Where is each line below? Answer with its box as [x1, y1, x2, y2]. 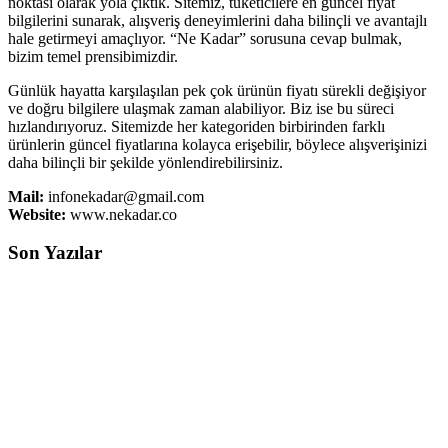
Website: [8, 205, 66, 223]
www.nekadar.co [66, 205, 177, 223]
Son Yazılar [8, 242, 102, 264]
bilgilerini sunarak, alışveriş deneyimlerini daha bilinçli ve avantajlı [8, 11, 427, 29]
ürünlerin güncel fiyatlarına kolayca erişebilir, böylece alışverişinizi [8, 135, 427, 153]
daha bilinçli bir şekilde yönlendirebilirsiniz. [8, 153, 283, 171]
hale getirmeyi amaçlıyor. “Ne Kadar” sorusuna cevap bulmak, [8, 29, 402, 47]
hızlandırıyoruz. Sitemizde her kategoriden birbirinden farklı [8, 117, 385, 135]
